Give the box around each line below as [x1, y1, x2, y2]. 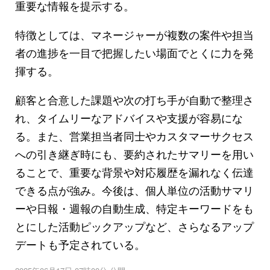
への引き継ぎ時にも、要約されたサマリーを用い [15, 145, 254, 162]
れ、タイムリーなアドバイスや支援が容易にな [15, 109, 243, 125]
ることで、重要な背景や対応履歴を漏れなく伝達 [15, 163, 254, 180]
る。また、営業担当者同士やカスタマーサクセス [15, 127, 254, 143]
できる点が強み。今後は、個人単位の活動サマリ [15, 181, 254, 198]
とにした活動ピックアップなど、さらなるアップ [15, 218, 254, 234]
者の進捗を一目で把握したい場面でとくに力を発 [15, 44, 254, 60]
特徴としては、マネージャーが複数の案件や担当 [15, 26, 254, 42]
